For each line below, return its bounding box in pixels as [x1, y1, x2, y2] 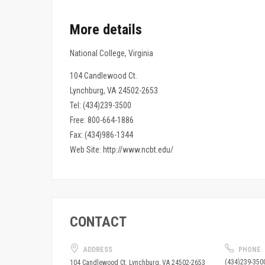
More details [70, 21, 142, 38]
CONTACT [70, 214, 127, 231]
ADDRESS [82, 245, 112, 254]
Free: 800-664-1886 [70, 115, 134, 125]
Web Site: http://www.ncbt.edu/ [70, 144, 173, 154]
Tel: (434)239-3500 [70, 100, 131, 110]
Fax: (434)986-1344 [70, 130, 133, 140]
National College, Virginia [70, 49, 153, 59]
